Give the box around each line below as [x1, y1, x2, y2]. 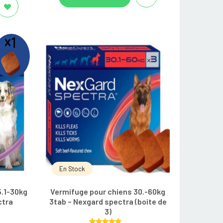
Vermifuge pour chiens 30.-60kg [50, 187, 166, 197]
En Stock [59, 165, 86, 173]
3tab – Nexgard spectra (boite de [49, 197, 167, 207]
